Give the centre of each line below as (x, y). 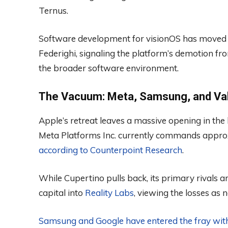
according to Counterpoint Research (110, 150)
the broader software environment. (109, 68)
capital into (62, 192)
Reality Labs (109, 192)
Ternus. (53, 10)
